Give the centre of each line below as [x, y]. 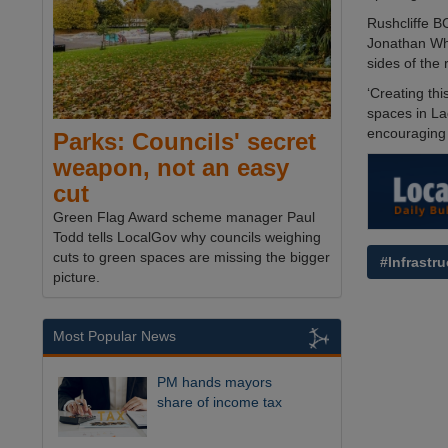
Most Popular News [114, 336]
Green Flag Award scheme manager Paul [184, 217]
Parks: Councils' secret [184, 142]
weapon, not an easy [171, 168]
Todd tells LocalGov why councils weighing [187, 237]
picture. [76, 277]
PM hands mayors [215, 382]
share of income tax [220, 402]
